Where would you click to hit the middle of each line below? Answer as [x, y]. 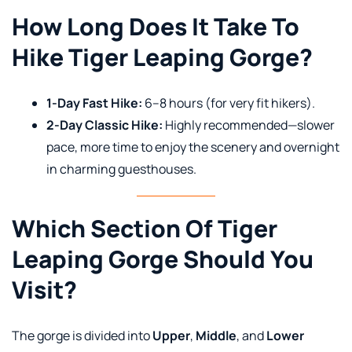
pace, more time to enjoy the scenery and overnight [193, 147]
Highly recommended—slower [249, 125]
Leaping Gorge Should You [163, 258]
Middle [216, 335]
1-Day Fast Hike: [94, 103]
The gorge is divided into [82, 335]
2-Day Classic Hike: [104, 125]
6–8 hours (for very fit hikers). [229, 103]
